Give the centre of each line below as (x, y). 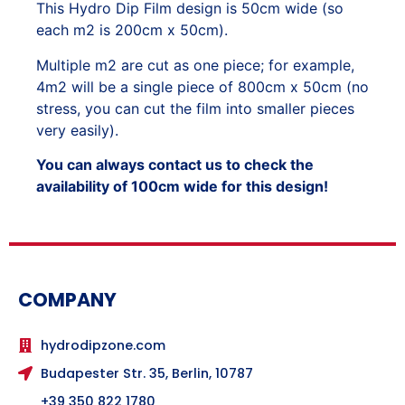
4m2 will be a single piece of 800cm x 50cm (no (202, 86)
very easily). (77, 130)
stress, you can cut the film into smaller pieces (195, 108)
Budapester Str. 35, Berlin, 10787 (147, 373)
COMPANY (67, 299)
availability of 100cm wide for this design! (182, 187)
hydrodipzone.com (103, 345)
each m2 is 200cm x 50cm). (132, 30)
